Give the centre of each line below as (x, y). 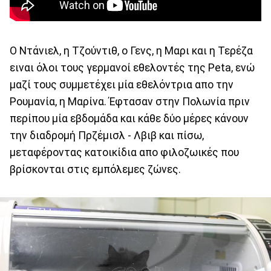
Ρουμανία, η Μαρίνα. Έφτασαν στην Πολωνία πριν (130, 102)
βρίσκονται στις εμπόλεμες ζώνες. (95, 170)
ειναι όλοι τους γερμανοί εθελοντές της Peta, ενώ (132, 68)
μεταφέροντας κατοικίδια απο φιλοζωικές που (124, 153)
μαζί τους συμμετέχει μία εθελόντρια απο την (122, 85)
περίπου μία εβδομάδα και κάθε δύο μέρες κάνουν (129, 119)
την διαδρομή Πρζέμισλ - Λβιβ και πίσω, (107, 136)
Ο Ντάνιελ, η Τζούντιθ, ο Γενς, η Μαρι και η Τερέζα (131, 51)
